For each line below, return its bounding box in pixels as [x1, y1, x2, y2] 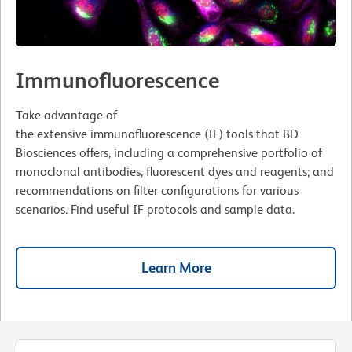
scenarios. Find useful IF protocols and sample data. [16, 201, 295, 217]
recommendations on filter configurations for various [16, 182, 299, 198]
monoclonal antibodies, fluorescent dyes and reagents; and [16, 163, 334, 179]
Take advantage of [16, 107, 118, 123]
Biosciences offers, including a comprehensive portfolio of [16, 145, 323, 160]
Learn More [141, 258, 211, 276]
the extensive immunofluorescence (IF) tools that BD [16, 126, 299, 141]
